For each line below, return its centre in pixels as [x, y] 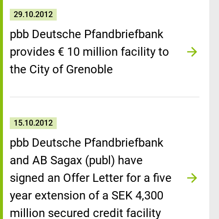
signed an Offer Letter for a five [91, 178]
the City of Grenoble [61, 69]
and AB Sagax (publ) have [76, 160]
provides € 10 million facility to [89, 52]
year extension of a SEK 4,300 [87, 196]
